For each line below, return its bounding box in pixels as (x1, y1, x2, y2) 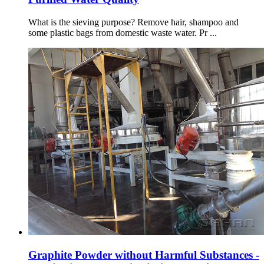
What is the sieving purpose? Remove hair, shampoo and (28, 17, 239, 28)
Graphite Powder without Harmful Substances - (28, 248, 259, 261)
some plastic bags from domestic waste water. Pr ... (28, 28, 217, 38)
